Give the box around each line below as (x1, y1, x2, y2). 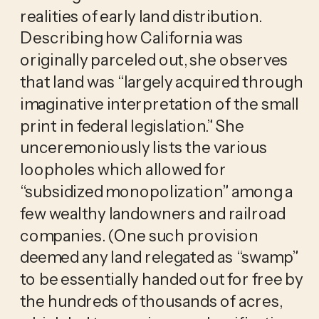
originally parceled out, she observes (19, 49, 288, 70)
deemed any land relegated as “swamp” (19, 247, 298, 268)
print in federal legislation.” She (19, 115, 244, 136)
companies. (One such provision (19, 225, 258, 246)
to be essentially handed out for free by (19, 268, 303, 289)
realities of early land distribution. (19, 6, 261, 26)
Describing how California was (19, 28, 244, 48)
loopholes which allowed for (19, 159, 226, 179)
